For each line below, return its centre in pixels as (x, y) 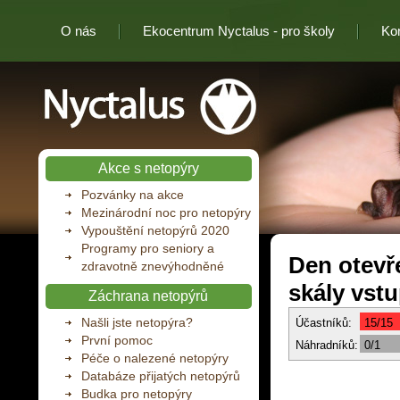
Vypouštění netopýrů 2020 (155, 230)
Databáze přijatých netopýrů (160, 376)
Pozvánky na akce (132, 195)
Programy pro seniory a (147, 248)
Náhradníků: (326, 345)
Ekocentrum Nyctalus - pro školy (238, 31)
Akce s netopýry (148, 168)
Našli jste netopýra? (137, 322)
